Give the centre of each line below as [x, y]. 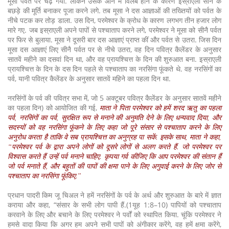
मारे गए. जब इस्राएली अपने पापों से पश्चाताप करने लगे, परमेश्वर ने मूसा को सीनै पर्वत [114, 30]
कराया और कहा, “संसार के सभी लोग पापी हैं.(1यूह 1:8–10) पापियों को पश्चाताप [114, 205]
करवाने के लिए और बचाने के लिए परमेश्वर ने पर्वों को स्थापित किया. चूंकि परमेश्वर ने [114, 214]
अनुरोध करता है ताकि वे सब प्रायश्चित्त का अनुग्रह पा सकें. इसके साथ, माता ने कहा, [114, 137]
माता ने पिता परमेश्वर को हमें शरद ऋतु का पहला [159, 108]
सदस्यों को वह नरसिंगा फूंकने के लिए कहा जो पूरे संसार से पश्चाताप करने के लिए [114, 127]
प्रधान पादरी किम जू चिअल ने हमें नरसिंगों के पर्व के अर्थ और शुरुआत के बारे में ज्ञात [114, 195]
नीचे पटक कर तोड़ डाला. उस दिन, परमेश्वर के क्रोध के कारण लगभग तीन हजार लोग [114, 20]
